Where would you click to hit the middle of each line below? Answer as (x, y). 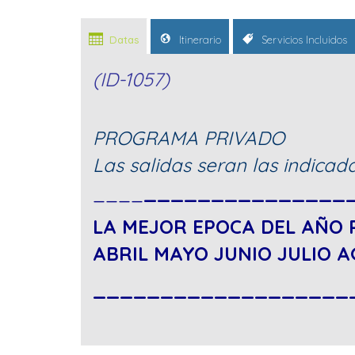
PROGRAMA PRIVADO (189, 138)
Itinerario (198, 40)
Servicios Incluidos (303, 40)
